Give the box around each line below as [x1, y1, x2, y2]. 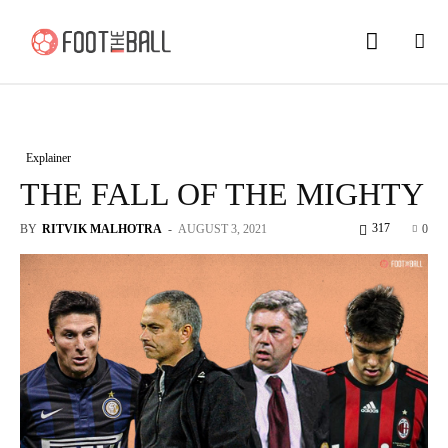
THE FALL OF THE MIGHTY [20, 175, 424, 212]
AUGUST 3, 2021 [178, 221, 267, 236]
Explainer [26, 150, 71, 165]
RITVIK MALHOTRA [42, 221, 162, 236]
